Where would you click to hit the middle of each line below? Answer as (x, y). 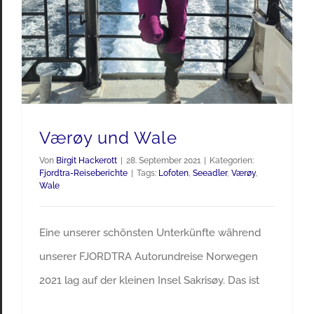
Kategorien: (232, 161)
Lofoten (173, 173)
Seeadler (210, 173)
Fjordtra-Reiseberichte (83, 173)
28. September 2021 (163, 161)
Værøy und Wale (108, 138)
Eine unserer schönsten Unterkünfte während (150, 233)
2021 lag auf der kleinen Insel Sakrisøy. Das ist (149, 281)
